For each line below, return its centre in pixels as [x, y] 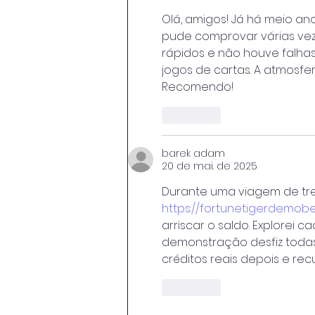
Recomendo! [198, 87]
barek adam [193, 154]
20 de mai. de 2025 [210, 166]
